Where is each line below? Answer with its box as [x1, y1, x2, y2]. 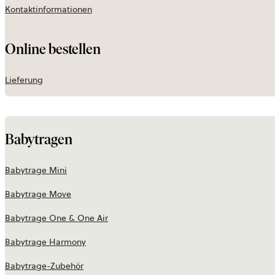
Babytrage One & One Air [5, 212, 108, 225]
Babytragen [5, 130, 72, 149]
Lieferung [5, 74, 43, 87]
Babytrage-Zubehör [5, 260, 83, 273]
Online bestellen [5, 40, 101, 58]
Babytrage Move [5, 188, 71, 201]
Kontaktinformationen [5, 3, 92, 16]
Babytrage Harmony [5, 236, 86, 249]
